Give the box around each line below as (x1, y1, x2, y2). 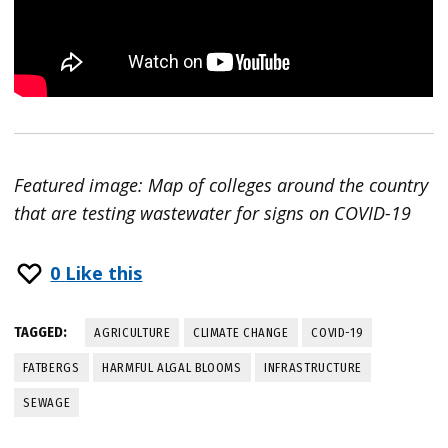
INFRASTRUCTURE (264, 359, 362, 375)
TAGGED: (14, 323, 68, 341)
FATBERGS (23, 359, 80, 375)
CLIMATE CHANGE (192, 324, 289, 340)
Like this (65, 261, 143, 286)
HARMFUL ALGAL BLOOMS (102, 359, 242, 375)
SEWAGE (23, 394, 71, 410)
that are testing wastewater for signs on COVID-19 (14, 201, 412, 226)
